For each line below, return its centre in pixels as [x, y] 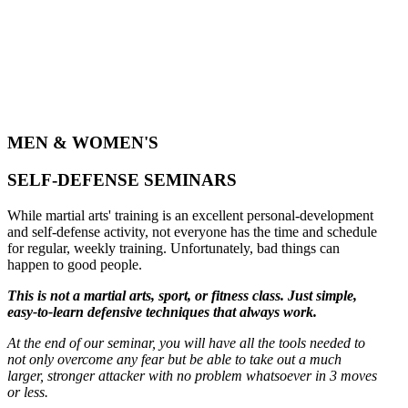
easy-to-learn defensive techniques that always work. [162, 311]
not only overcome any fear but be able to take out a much [174, 359]
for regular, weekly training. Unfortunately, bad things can [173, 248]
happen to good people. [75, 264]
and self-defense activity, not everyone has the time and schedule [192, 231]
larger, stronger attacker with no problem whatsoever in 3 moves [192, 375]
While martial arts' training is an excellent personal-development [190, 215]
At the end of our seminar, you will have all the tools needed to [186, 342]
